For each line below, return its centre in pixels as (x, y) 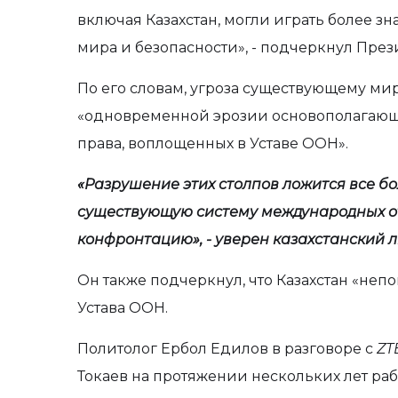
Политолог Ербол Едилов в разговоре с (227, 349)
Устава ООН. (123, 308)
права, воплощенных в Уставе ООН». (213, 143)
